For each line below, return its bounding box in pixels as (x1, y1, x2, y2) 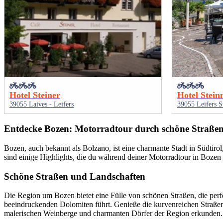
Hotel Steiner (9, 90, 60, 101)
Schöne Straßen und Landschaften (4, 171, 145, 182)
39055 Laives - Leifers (9, 101, 74, 109)
